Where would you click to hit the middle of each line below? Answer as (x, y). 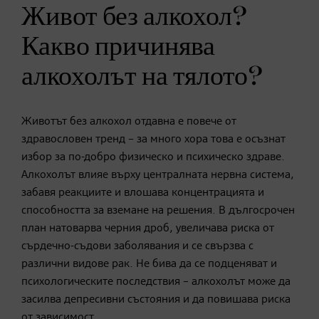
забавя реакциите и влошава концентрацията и (143, 193)
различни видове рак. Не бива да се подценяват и (149, 264)
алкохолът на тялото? (142, 77)
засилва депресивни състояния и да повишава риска (156, 299)
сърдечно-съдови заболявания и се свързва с (137, 246)
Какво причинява (118, 47)
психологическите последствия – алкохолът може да (156, 282)
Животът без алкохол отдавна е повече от (129, 121)
